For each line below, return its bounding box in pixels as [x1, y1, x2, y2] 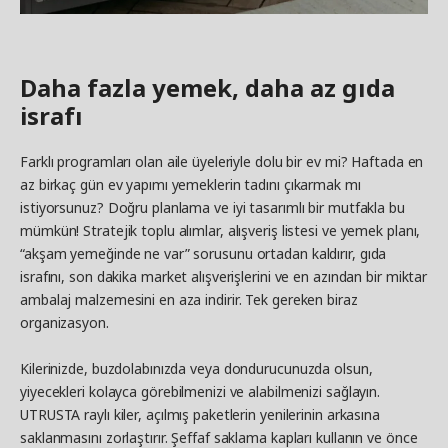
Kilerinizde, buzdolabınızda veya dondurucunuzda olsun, [20, 358, 373, 378]
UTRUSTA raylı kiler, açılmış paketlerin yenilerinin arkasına [20, 404, 380, 424]
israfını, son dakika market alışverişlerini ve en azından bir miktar [20, 266, 428, 286]
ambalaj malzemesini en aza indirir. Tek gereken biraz [20, 289, 358, 309]
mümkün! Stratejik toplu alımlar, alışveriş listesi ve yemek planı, [20, 220, 421, 240]
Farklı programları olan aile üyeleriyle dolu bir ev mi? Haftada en [20, 151, 424, 171]
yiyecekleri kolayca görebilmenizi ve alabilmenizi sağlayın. [20, 381, 381, 401]
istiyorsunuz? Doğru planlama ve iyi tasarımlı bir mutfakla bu [20, 197, 405, 217]
